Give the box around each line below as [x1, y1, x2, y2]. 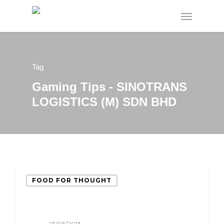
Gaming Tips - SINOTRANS [32, 79, 187, 93]
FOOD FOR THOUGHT [32, 176, 111, 184]
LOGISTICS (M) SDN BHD [32, 94, 176, 108]
